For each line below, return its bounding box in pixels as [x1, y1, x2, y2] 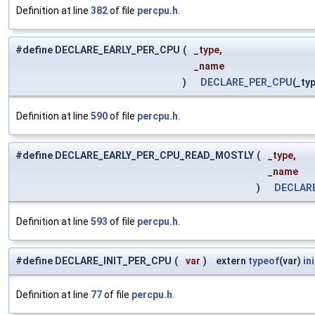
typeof [248, 255, 279, 267]
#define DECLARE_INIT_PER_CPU [15, 255, 172, 267]
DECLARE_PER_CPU [200, 77, 292, 89]
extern [210, 255, 248, 267]
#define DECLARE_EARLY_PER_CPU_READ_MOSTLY [15, 150, 254, 162]
